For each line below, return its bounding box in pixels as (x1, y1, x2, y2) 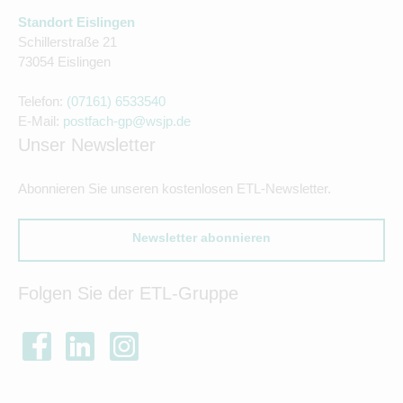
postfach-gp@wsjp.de (63, 113, 191, 129)
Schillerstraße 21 (18, 34, 117, 49)
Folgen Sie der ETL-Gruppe (18, 283, 238, 303)
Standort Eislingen (18, 14, 135, 30)
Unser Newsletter (18, 135, 156, 155)
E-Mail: (18, 113, 63, 129)
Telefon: (18, 94, 67, 109)
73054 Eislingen (18, 54, 111, 69)
